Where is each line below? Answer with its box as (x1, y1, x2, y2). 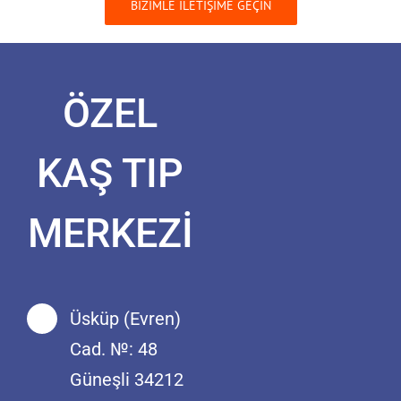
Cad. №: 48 (70, 337, 162, 360)
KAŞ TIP (37, 149, 184, 197)
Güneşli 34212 (70, 368, 188, 390)
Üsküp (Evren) (70, 307, 181, 329)
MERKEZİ (27, 209, 193, 257)
